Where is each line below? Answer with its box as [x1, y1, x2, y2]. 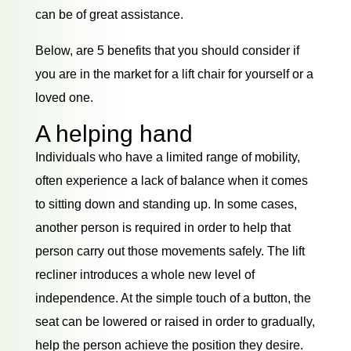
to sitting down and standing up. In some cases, [34, 197, 297, 211]
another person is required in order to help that [34, 220, 291, 234]
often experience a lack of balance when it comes [34, 173, 308, 187]
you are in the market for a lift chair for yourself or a [34, 67, 313, 81]
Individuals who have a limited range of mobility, [34, 150, 300, 164]
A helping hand [34, 120, 193, 147]
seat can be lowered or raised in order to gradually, [34, 314, 315, 328]
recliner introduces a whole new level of [34, 267, 255, 281]
